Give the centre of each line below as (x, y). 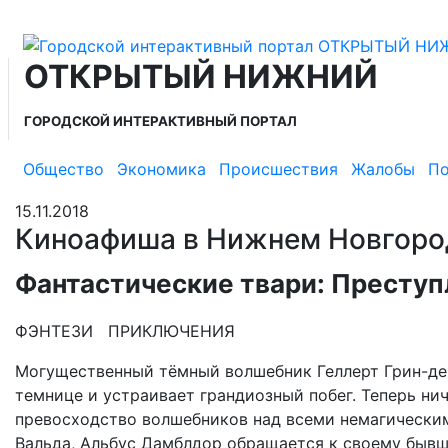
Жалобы (383, 169)
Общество (63, 169)
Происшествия (278, 169)
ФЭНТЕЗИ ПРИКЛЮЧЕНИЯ (125, 330)
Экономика (161, 169)
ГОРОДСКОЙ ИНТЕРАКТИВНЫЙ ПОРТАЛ (160, 120)
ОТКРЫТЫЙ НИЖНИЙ (201, 76)
